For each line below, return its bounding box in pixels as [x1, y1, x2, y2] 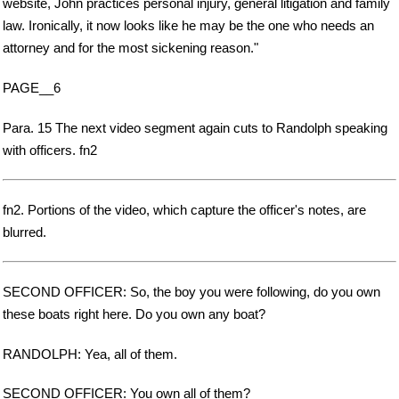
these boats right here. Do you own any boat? [3, 305, 265, 322]
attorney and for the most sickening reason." [3, 39, 258, 55]
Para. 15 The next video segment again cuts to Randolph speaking [3, 119, 387, 135]
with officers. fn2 [3, 142, 97, 158]
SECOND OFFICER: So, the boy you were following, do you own [3, 283, 380, 299]
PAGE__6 [3, 79, 61, 95]
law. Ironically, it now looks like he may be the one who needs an [3, 17, 374, 33]
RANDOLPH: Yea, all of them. [3, 346, 177, 362]
